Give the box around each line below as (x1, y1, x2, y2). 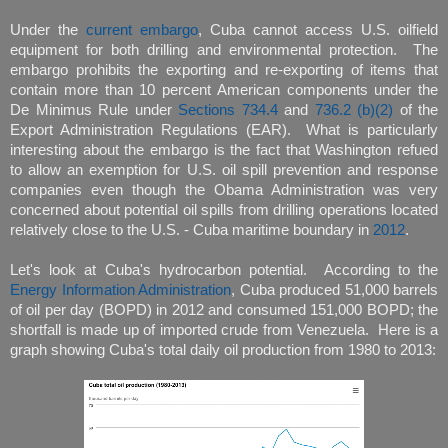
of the (393, 101, 438, 118)
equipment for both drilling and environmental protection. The (10, 41, 438, 58)
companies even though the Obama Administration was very (10, 181, 438, 198)
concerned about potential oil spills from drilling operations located (10, 201, 438, 218)
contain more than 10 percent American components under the (10, 81, 438, 98)
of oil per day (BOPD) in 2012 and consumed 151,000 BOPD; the (10, 301, 438, 318)
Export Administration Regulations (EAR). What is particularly (10, 121, 438, 138)
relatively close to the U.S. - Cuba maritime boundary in (10, 221, 373, 238)
